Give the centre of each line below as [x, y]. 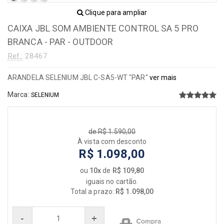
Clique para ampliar [115, 13]
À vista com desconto [112, 142]
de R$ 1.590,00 [112, 132]
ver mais [162, 78]
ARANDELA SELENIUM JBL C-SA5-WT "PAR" [78, 78]
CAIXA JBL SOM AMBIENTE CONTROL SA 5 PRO [103, 28]
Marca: [19, 95]
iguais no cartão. [112, 182]
